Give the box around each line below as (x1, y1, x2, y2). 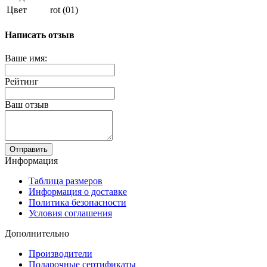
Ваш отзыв (5, 100, 49, 110)
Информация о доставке (29, 187, 127, 197)
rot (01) (50, 4, 78, 15)
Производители (29, 249, 92, 259)
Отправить (10, 145, 48, 154)
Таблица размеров (29, 176, 103, 187)
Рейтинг (5, 76, 39, 87)
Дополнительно (5, 228, 69, 239)
